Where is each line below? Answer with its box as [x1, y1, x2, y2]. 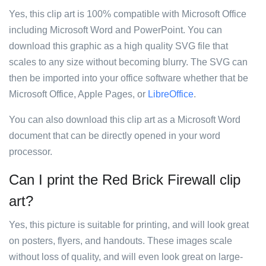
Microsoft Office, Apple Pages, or [9, 89, 148, 99]
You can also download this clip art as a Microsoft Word [9, 115, 240, 125]
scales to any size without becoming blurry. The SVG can [9, 57, 248, 67]
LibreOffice [148, 89, 194, 99]
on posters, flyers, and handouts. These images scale [9, 236, 232, 246]
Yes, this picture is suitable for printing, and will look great [9, 220, 249, 230]
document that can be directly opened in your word [9, 131, 220, 141]
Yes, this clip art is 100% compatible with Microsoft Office [9, 9, 246, 19]
